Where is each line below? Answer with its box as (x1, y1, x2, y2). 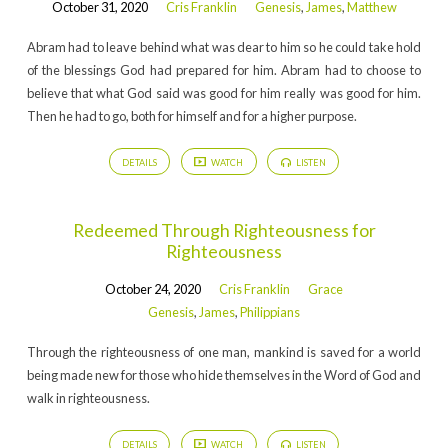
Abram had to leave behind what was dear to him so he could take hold (26, 38, 422, 55)
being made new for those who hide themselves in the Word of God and (26, 367, 422, 384)
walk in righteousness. (26, 390, 150, 407)
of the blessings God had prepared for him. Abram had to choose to (26, 61, 422, 78)
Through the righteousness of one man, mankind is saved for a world (26, 344, 422, 361)
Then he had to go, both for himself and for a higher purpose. (26, 107, 357, 124)
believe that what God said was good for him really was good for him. (26, 84, 422, 101)
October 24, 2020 (105, 280, 201, 297)
